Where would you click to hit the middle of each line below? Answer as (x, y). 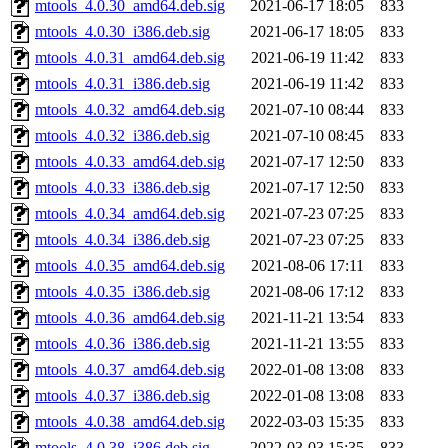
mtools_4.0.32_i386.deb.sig (122, 136)
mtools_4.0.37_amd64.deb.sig (130, 370)
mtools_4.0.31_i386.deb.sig (122, 84)
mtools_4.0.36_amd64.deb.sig (130, 318)
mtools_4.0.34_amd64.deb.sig (130, 214)
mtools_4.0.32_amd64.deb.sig (130, 110)
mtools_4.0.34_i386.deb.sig (122, 240)
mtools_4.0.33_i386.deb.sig (122, 188)
